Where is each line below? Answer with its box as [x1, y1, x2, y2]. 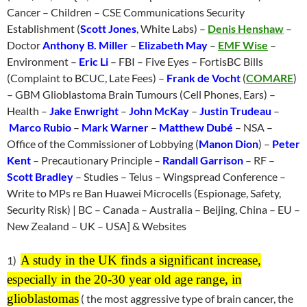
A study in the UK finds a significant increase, [21, 253, 261, 267]
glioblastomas [7, 291, 79, 306]
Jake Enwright [49, 104, 119, 117]
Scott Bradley [7, 170, 73, 183]
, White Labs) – [136, 22, 208, 35]
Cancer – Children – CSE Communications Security [7, 5, 245, 19]
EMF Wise [218, 38, 268, 51]
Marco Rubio [9, 121, 71, 134]
